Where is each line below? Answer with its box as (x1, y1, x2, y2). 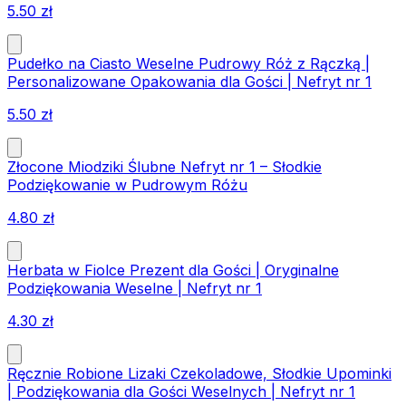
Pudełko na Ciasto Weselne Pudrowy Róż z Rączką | (7, 54, 370, 73)
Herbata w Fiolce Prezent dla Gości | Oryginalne (7, 261, 339, 280)
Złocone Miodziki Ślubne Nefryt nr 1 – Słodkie (7, 158, 322, 177)
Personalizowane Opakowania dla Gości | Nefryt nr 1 (7, 72, 372, 92)
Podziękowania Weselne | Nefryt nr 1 (7, 279, 262, 298)
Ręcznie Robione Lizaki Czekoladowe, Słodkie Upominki (7, 364, 391, 383)
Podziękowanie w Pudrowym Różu (7, 176, 247, 195)
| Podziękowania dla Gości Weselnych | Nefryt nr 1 (7, 382, 355, 401)
